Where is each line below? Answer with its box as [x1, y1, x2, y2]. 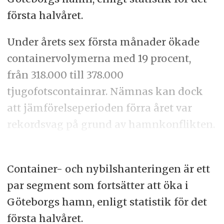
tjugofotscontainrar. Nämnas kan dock [6, 84, 203, 97]
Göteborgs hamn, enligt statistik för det [6, 195, 207, 208]
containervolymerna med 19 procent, [6, 51, 191, 64]
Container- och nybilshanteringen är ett [6, 162, 210, 175]
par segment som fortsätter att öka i [6, 178, 188, 191]
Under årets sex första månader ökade [6, 35, 199, 48]
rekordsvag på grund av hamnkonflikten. [6, 117, 215, 130]
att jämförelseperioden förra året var [6, 101, 192, 114]
